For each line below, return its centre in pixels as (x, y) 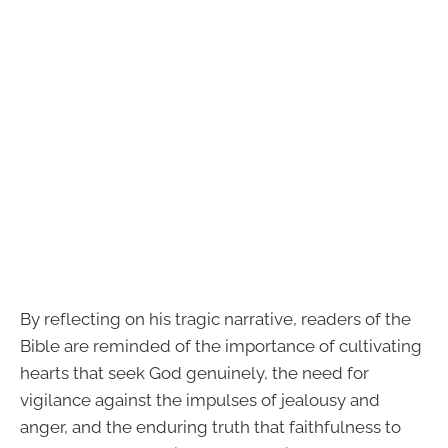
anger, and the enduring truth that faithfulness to (210, 427)
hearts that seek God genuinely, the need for (194, 373)
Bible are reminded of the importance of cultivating (221, 346)
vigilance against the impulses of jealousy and (200, 400)
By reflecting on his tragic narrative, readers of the (215, 319)
